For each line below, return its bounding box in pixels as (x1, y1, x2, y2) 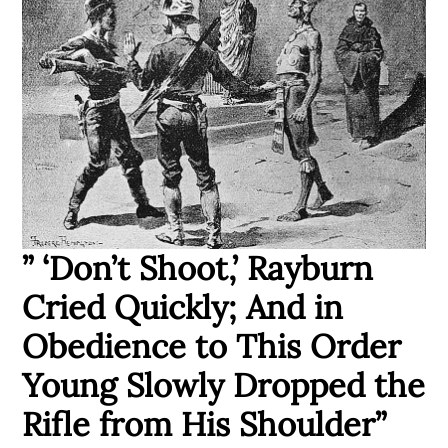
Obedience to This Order (22, 325, 401, 368)
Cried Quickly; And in (22, 286, 343, 329)
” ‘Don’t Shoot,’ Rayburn (22, 247, 373, 290)
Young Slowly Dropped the (22, 364, 425, 407)
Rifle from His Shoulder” (22, 403, 386, 446)
